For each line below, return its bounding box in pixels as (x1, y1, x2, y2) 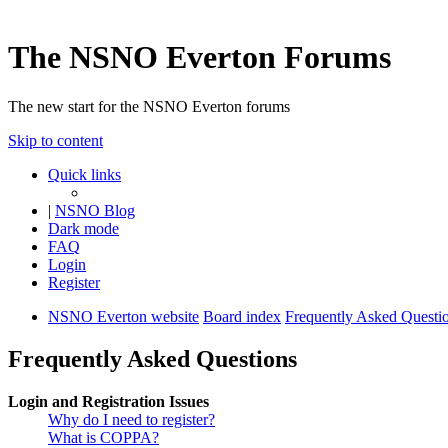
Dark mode (48, 219, 119, 237)
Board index (203, 307, 281, 325)
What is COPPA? (48, 428, 159, 446)
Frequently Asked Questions (8, 345, 297, 372)
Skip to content (8, 131, 103, 149)
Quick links (48, 165, 121, 183)
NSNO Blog (55, 201, 135, 219)
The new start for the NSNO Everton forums (8, 97, 290, 115)
